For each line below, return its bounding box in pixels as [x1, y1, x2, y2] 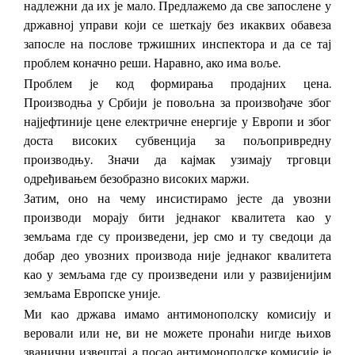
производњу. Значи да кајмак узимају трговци [24, 152, 331, 167]
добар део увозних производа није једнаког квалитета [24, 249, 331, 264]
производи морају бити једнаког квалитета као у [24, 211, 331, 226]
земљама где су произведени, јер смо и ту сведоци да [24, 230, 331, 245]
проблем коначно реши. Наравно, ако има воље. [24, 56, 281, 71]
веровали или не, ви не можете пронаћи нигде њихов [24, 326, 331, 342]
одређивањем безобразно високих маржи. [24, 171, 249, 186]
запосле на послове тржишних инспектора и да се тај [24, 37, 331, 52]
